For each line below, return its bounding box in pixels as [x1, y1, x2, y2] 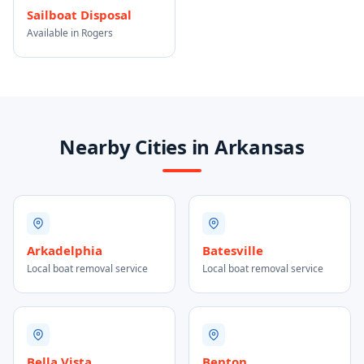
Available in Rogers [27, 26, 113, 40]
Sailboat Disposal [27, 6, 132, 23]
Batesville [202, 242, 263, 258]
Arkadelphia [27, 242, 102, 258]
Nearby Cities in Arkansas [59, 133, 305, 160]
